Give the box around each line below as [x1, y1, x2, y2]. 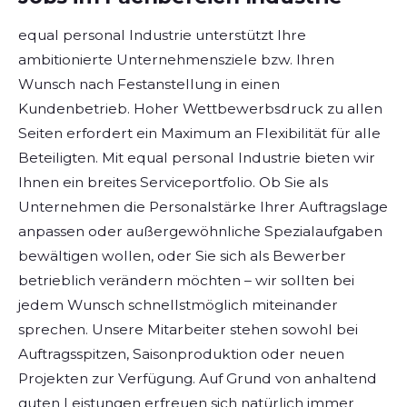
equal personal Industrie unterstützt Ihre [18, 26, 306, 45]
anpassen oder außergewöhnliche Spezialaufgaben [18, 223, 382, 241]
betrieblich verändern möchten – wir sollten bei [18, 272, 354, 290]
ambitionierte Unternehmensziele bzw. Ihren [18, 51, 334, 69]
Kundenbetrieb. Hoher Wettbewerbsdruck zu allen [18, 100, 382, 118]
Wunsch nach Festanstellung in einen [18, 75, 280, 94]
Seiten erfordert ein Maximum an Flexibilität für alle [18, 124, 381, 143]
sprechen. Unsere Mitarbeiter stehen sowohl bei [18, 321, 358, 339]
